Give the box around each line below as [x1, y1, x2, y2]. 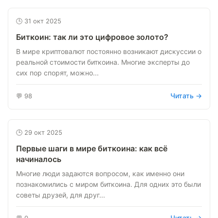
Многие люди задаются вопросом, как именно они [16, 169, 184, 178]
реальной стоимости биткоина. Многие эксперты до [16, 58, 190, 66]
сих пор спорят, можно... [16, 69, 99, 77]
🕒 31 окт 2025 [16, 17, 61, 25]
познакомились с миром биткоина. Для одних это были [16, 180, 201, 188]
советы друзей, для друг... [16, 191, 105, 199]
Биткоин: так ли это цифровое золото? [16, 32, 168, 42]
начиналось [16, 154, 61, 164]
